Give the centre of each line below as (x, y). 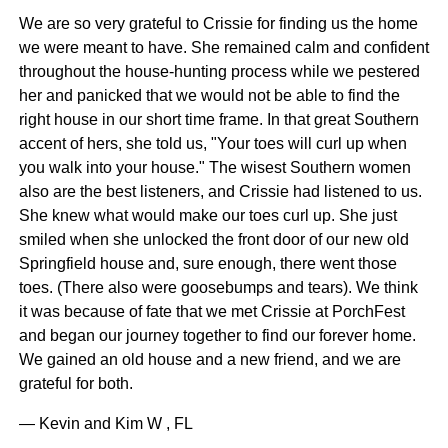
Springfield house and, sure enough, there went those (207, 264)
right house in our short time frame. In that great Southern (218, 120)
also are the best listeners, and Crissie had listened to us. (220, 192)
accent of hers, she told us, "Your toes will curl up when (212, 144)
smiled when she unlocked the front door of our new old (213, 240)
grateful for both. (75, 384)
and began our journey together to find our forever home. (217, 336)
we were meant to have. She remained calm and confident (223, 48)
